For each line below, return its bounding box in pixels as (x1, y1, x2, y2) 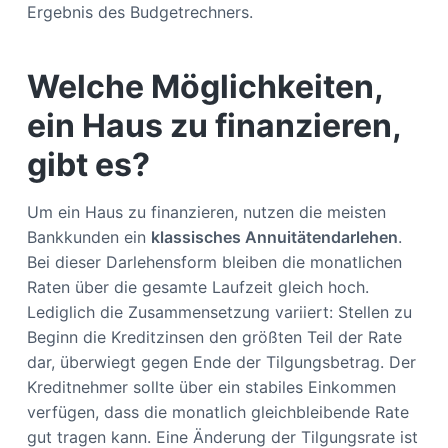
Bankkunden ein (26, 227, 151, 248)
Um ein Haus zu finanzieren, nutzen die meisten (26, 202, 386, 223)
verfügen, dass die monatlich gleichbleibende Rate (26, 402, 409, 423)
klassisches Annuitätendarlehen (150, 227, 398, 248)
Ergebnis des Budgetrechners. (26, 2, 253, 23)
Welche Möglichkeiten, (26, 67, 383, 107)
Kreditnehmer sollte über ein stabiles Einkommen (26, 377, 396, 398)
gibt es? (26, 145, 150, 185)
